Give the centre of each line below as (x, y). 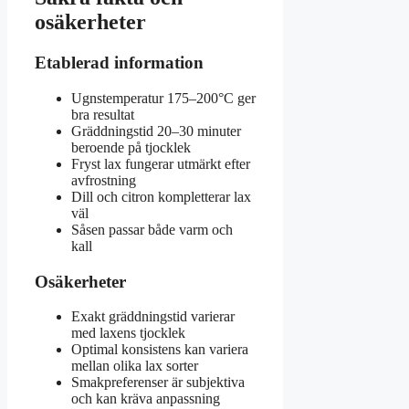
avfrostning (104, 180)
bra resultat (103, 114)
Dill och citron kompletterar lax (161, 196)
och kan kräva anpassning (146, 399)
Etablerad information (119, 63)
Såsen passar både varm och (152, 229)
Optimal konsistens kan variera (160, 350)
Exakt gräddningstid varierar (153, 317)
